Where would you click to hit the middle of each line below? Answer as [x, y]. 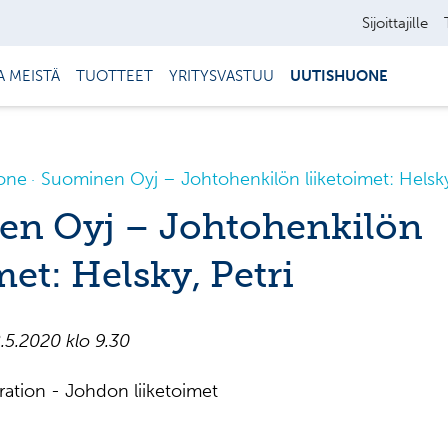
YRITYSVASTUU [221, 76]
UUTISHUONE [339, 76]
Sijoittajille [395, 23]
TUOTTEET [114, 76]
